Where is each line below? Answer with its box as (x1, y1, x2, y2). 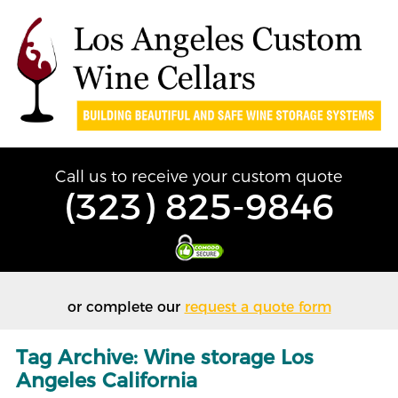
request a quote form (184, 298, 331, 316)
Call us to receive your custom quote (55, 167, 343, 187)
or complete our (67, 298, 185, 316)
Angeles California (15, 367, 197, 393)
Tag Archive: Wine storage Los (15, 344, 314, 370)
